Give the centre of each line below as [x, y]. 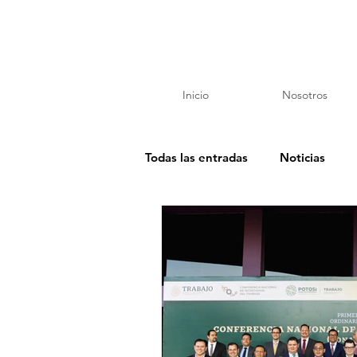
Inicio [195, 95]
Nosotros [305, 95]
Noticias [302, 157]
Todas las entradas [196, 157]
